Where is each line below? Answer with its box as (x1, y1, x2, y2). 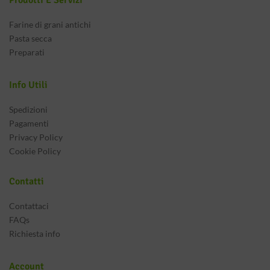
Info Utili (9, 79, 48, 91)
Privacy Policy (9, 132, 63, 142)
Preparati (9, 47, 45, 57)
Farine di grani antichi (9, 19, 91, 30)
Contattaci (9, 201, 49, 211)
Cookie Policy (9, 146, 61, 156)
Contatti (9, 175, 44, 187)
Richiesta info (9, 228, 60, 239)
